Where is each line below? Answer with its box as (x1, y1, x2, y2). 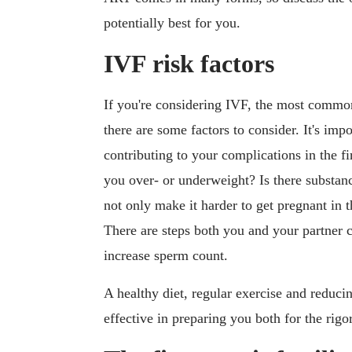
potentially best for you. (104, 15, 240, 31)
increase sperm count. (104, 247, 228, 264)
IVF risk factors (104, 49, 274, 79)
